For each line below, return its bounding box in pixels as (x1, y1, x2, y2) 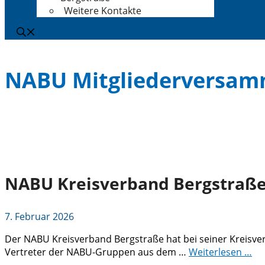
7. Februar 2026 (5, 209, 74, 223)
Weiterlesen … (189, 245, 252, 258)
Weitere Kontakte (64, 4, 141, 17)
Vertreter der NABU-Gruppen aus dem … (5, 245, 189, 258)
